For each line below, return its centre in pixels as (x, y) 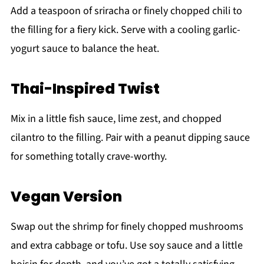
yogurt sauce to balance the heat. (85, 48)
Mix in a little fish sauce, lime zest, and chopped (116, 118)
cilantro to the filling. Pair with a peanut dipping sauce (130, 137)
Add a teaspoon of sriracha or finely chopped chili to (126, 11)
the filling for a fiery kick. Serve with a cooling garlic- (125, 29)
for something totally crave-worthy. (88, 156)
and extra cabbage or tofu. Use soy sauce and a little (126, 245)
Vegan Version (66, 196)
